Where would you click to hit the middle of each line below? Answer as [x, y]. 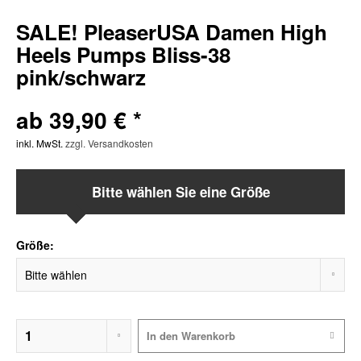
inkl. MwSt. [41, 143]
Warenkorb [208, 336]
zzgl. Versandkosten [109, 143]
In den [162, 336]
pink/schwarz [81, 77]
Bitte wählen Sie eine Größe [180, 192]
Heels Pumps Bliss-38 [123, 54]
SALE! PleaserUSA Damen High [172, 32]
